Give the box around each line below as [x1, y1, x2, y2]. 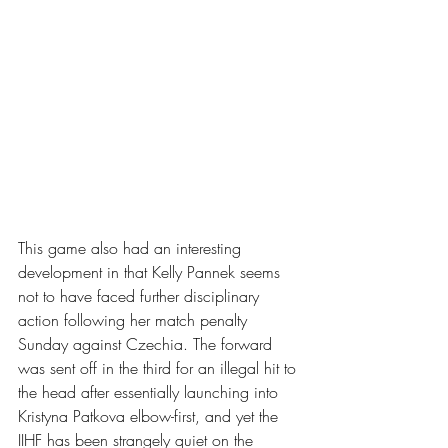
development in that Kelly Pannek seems [18, 261, 285, 284]
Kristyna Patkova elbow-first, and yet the [18, 405, 283, 428]
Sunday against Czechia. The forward [18, 333, 277, 356]
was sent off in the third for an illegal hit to [18, 357, 301, 380]
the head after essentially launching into [18, 381, 283, 404]
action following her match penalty [18, 309, 252, 332]
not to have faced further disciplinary [18, 285, 264, 308]
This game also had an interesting [18, 237, 246, 260]
